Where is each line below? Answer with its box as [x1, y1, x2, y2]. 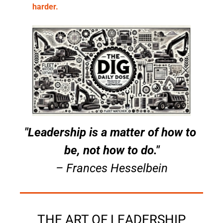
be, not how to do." [64, 143, 159, 157]
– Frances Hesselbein [55, 161, 168, 175]
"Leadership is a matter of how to [24, 125, 196, 139]
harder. [32, 1, 58, 11]
